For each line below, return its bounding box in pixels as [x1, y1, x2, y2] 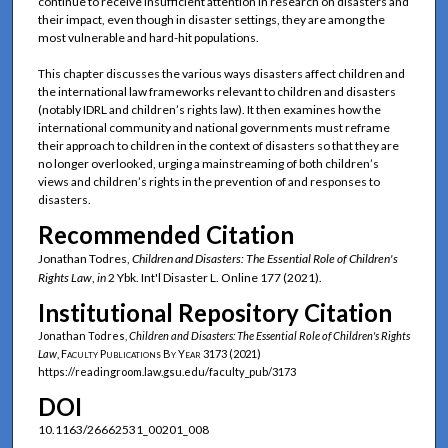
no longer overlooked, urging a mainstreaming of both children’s [37, 155, 379, 171]
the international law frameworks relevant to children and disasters [37, 83, 396, 99]
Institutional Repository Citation [37, 298, 392, 328]
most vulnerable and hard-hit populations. [37, 29, 259, 45]
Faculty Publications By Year [60, 347, 201, 361]
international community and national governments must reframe [37, 119, 390, 135]
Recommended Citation [37, 220, 294, 250]
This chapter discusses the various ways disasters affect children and [37, 65, 405, 81]
